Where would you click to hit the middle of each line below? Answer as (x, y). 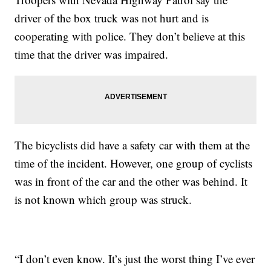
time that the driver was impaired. (92, 54)
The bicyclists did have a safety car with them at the (132, 145)
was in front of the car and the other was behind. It (131, 181)
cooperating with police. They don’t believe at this (130, 36)
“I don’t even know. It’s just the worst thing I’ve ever (135, 258)
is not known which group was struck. (103, 199)
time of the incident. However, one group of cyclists (134, 163)
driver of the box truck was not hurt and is (112, 18)
